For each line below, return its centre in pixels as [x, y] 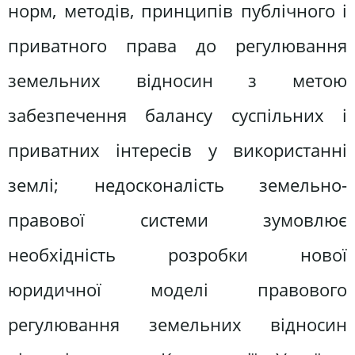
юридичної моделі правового [177, 289]
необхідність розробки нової [177, 254]
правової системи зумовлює [177, 219]
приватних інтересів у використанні [177, 150]
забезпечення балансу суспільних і [177, 115]
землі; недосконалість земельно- [177, 185]
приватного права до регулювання [177, 45]
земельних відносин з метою [177, 80]
